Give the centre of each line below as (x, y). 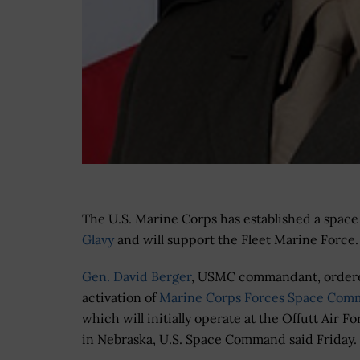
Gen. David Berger (137, 277)
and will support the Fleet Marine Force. (236, 240)
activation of (121, 298)
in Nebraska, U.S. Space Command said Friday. (219, 340)
